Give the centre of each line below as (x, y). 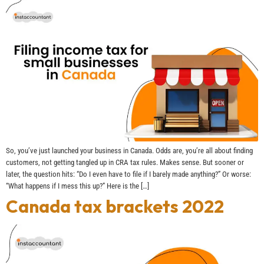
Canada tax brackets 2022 (115, 206)
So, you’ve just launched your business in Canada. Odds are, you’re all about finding (129, 150)
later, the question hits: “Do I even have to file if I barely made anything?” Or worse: (128, 174)
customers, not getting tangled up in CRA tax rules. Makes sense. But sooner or (125, 162)
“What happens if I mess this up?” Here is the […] (77, 186)
